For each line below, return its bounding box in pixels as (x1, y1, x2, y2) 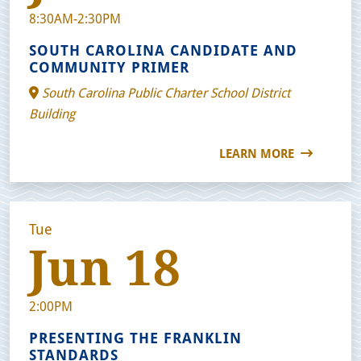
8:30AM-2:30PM (29, 9, 121, 27)
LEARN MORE (219, 144, 297, 161)
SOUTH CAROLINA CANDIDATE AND (29, 39, 297, 60)
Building (29, 104, 75, 122)
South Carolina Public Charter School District (39, 83, 290, 101)
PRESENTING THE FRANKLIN (29, 327, 242, 347)
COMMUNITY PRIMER (29, 56, 189, 77)
